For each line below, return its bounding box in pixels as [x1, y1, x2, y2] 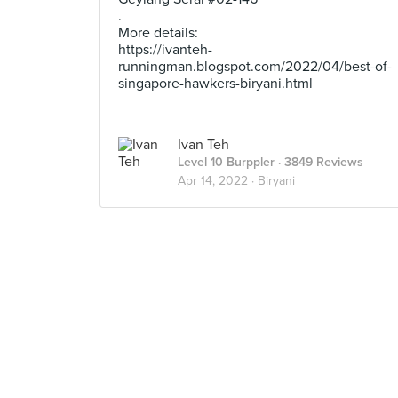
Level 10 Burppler [178, 155, 275, 170]
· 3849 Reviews [275, 155, 363, 170]
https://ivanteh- [118, 41, 212, 59]
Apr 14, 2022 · [178, 173, 258, 188]
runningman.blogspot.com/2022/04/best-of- [118, 58, 392, 76]
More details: [118, 24, 198, 42]
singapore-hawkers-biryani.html [118, 75, 313, 92]
